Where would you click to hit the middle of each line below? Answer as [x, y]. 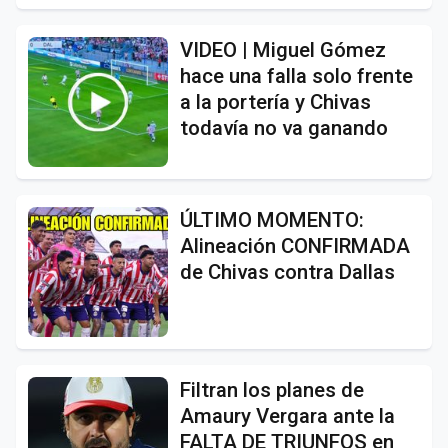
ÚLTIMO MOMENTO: [272, 219]
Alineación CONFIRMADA [295, 245]
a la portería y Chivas [275, 101]
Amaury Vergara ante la [287, 415]
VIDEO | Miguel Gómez [283, 49]
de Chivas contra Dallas [287, 271]
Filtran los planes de [272, 389]
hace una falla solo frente [296, 75]
